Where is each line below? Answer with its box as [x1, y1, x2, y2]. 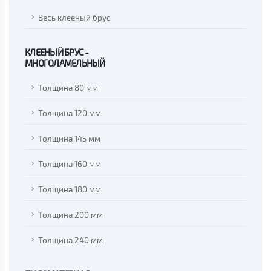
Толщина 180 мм [38, 184, 101, 195]
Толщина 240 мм [38, 235, 103, 246]
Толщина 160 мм [38, 159, 101, 169]
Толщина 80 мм [38, 83, 98, 93]
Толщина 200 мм [38, 210, 103, 220]
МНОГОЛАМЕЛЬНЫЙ [25, 57, 105, 69]
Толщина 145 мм [38, 134, 100, 144]
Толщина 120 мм [38, 108, 101, 119]
